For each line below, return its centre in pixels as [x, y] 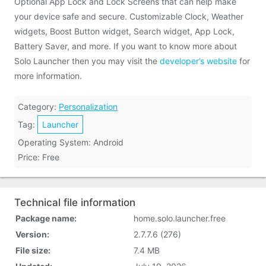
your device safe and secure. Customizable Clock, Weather [129, 16]
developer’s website [198, 61]
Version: [32, 234]
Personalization [88, 107]
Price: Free [39, 157]
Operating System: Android [71, 142]
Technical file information [75, 202]
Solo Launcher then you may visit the [87, 61]
